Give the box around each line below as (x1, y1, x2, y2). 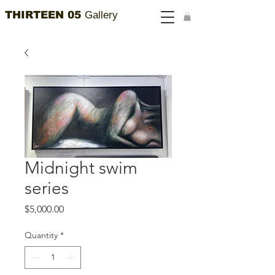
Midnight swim (25, 158, 137, 179)
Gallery (85, 9, 118, 21)
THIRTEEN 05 (5, 9, 85, 21)
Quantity (25, 230, 58, 241)
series (25, 178, 69, 199)
